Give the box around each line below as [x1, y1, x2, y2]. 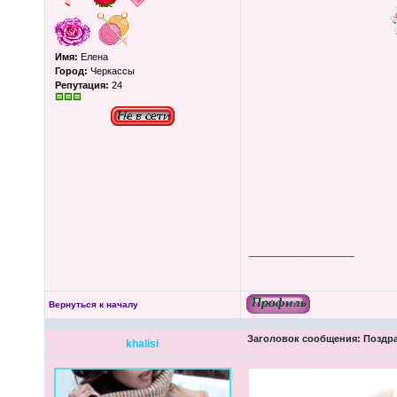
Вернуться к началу [48, 300, 138, 309]
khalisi [126, 338, 159, 350]
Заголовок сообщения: [246, 333, 361, 344]
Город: [54, 66, 88, 76]
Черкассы [87, 66, 135, 76]
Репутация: [54, 80, 109, 90]
